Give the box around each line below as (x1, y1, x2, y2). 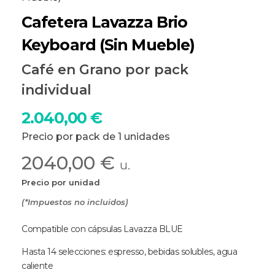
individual (21, 81, 91, 98)
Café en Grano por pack (21, 61, 188, 78)
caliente (21, 260, 53, 271)
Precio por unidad (21, 177, 100, 187)
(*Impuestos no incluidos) (21, 196, 128, 207)
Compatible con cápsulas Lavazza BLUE (21, 223, 183, 234)
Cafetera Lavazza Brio (21, 12, 188, 31)
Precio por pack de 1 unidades (21, 130, 170, 142)
